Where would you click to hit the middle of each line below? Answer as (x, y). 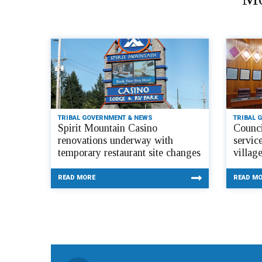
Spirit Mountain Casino (108, 128)
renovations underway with (116, 140)
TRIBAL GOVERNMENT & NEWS (105, 118)
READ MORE (77, 177)
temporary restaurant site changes (129, 152)
